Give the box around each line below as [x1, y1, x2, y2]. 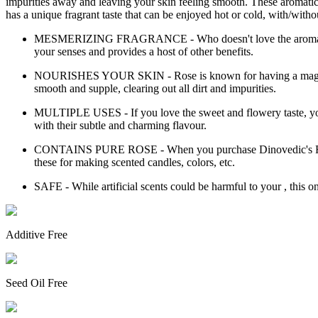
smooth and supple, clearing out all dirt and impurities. [34, 82, 276, 94]
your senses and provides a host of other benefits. [34, 45, 253, 57]
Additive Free [6, 228, 67, 241]
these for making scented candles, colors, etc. [34, 155, 235, 168]
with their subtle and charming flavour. [34, 119, 207, 131]
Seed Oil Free [6, 276, 67, 289]
